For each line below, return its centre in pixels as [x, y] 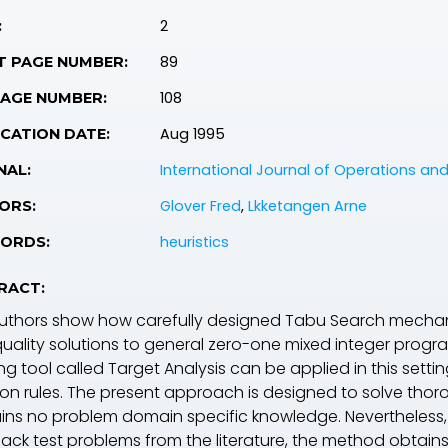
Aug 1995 [192, 134]
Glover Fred [200, 206]
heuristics [194, 242]
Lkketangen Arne [307, 206]
